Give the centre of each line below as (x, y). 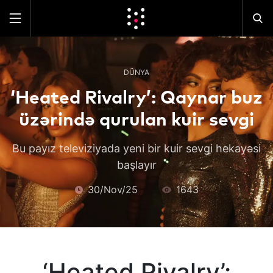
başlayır (136, 165)
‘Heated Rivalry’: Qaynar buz (136, 98)
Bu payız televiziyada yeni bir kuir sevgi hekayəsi (136, 148)
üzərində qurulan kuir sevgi (136, 120)
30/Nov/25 (112, 190)
